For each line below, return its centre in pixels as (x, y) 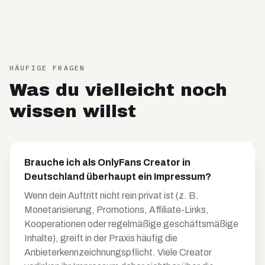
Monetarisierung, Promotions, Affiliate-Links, (117, 210)
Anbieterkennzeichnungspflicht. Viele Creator (118, 252)
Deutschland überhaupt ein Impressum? (118, 177)
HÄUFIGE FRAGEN (48, 68)
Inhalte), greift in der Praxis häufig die (101, 238)
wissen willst (73, 111)
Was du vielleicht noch (118, 90)
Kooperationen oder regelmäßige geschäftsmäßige (131, 224)
